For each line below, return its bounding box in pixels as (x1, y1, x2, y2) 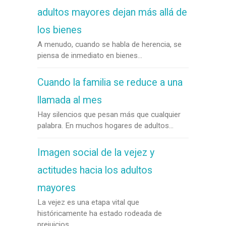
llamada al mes (37, 94, 102, 106)
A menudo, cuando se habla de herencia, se (37, 40, 182, 49)
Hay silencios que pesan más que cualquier (37, 110, 181, 119)
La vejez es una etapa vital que (37, 198, 139, 207)
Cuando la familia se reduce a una (37, 77, 183, 88)
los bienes (37, 24, 82, 36)
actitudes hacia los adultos (37, 164, 152, 176)
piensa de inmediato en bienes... (37, 51, 142, 60)
